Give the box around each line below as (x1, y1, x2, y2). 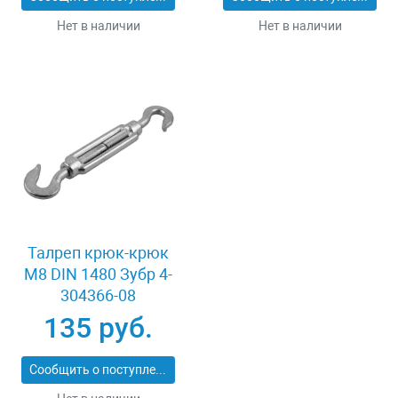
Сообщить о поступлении (155, 362, 166, 378)
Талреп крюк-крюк (28, 243, 169, 263)
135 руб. (44, 311, 153, 346)
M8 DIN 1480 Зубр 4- (24, 265, 172, 284)
